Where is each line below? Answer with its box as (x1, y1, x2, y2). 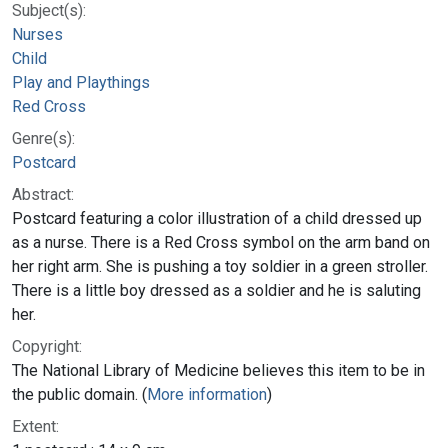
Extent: (12, 416, 59, 436)
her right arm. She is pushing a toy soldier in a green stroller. (12, 256, 428, 276)
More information (147, 384, 267, 404)
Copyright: (12, 336, 82, 356)
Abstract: (12, 184, 74, 204)
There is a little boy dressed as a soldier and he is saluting (12, 280, 421, 300)
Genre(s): (12, 128, 75, 148)
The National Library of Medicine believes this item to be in (12, 360, 425, 380)
